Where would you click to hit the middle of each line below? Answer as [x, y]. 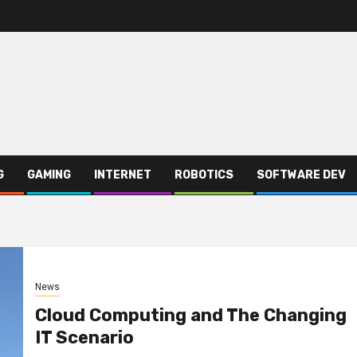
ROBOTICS [204, 175]
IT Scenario [84, 338]
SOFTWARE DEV [301, 175]
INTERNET [123, 175]
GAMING [49, 175]
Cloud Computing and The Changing [190, 316]
